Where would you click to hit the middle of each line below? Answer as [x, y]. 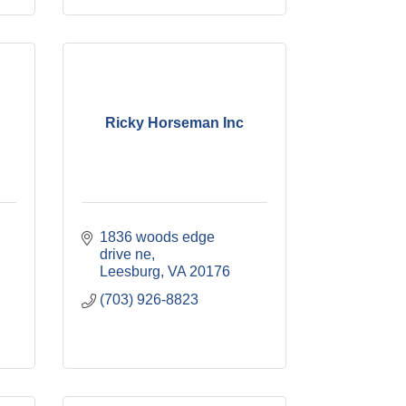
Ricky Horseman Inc [174, 122]
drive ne [125, 254]
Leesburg [130, 271]
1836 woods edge [157, 237]
